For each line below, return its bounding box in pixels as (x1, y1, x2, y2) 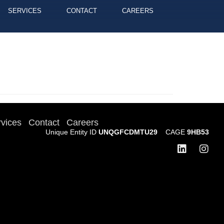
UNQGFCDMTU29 (98, 128, 165, 136)
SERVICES (7, 7, 41, 14)
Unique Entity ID (45, 128, 98, 136)
